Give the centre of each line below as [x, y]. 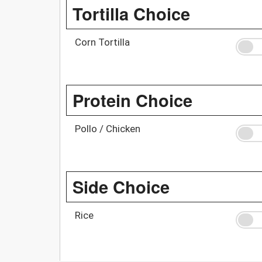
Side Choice [121, 186]
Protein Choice [132, 100]
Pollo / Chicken [108, 128]
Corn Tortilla [102, 42]
